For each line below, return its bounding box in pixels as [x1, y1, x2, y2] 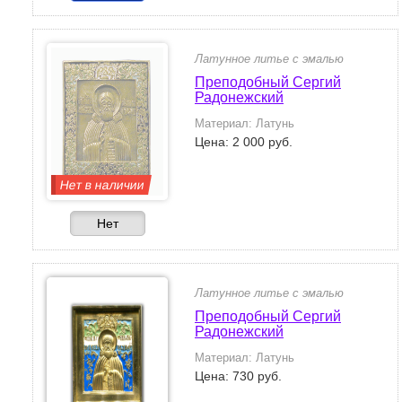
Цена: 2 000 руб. [195, 135, 293, 149]
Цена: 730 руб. [195, 369, 282, 383]
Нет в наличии [58, 178, 146, 192]
